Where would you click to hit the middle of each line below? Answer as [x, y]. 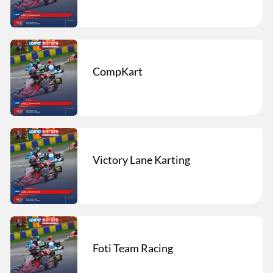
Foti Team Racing [133, 248]
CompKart [118, 71]
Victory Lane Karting [141, 159]
